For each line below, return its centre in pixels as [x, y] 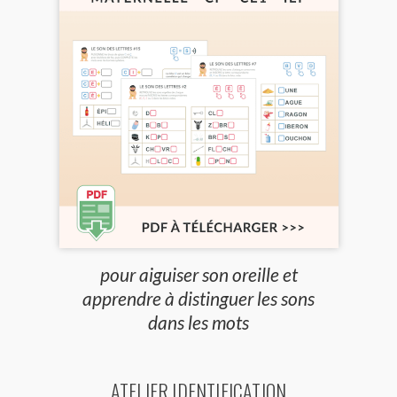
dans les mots [198, 323]
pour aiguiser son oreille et [198, 275]
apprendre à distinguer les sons [198, 299]
